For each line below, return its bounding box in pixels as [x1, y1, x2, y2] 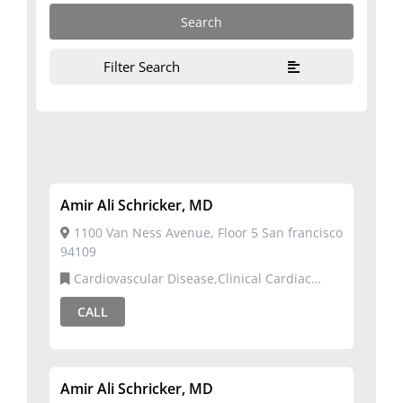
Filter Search [103, 58, 180, 76]
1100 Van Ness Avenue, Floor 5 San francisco [70, 224, 343, 241]
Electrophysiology [60, 288, 166, 305]
